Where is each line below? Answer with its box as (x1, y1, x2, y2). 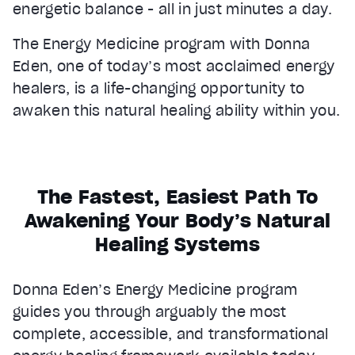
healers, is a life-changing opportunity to (13, 78, 305, 97)
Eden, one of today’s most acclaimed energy (13, 56, 335, 75)
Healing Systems (95, 231, 260, 257)
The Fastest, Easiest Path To (36, 184, 319, 209)
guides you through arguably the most (13, 302, 287, 321)
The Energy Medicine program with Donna (13, 34, 311, 53)
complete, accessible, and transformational (13, 324, 329, 343)
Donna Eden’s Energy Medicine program (13, 280, 298, 299)
